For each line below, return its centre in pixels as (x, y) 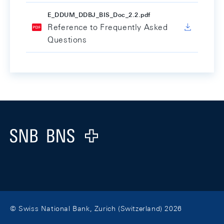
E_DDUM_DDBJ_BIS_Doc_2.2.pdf (99, 14)
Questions (67, 39)
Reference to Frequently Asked (108, 27)
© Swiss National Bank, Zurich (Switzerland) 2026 (96, 208)
